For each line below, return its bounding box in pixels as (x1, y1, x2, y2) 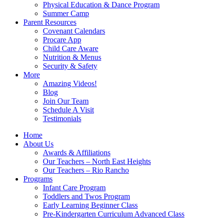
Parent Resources (23, 18, 76, 26)
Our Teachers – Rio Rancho (43, 166, 129, 174)
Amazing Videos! (43, 79, 97, 88)
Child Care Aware (43, 44, 98, 53)
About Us (23, 140, 54, 148)
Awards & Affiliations (43, 148, 110, 157)
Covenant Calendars (43, 27, 105, 35)
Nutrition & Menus (43, 53, 101, 61)
